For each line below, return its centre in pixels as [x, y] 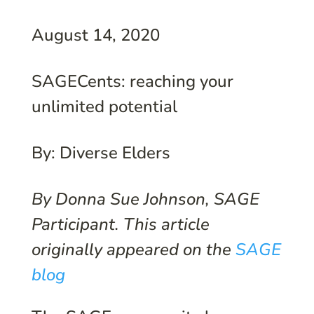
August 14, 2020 [95, 35]
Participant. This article [120, 224]
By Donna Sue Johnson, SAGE [145, 199]
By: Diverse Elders [101, 152]
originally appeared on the [133, 249]
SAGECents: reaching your [132, 81]
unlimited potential [104, 106]
